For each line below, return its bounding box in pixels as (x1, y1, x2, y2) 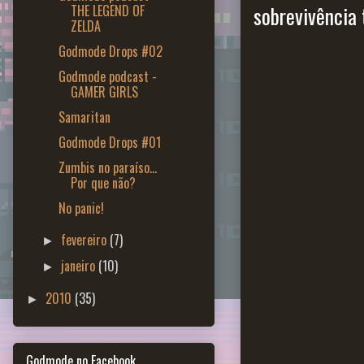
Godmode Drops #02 (58, 41, 162, 61)
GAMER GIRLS (70, 81, 138, 102)
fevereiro (61, 229, 110, 249)
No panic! (58, 197, 104, 218)
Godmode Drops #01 (58, 132, 161, 152)
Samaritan (58, 106, 110, 127)
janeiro (61, 255, 99, 275)
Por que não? (70, 172, 136, 193)
